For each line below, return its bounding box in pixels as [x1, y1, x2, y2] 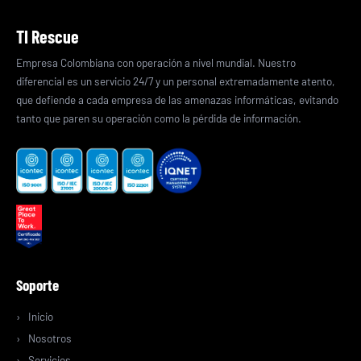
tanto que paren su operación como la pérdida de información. [16, 111, 301, 126]
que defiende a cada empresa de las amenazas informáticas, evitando [16, 93, 338, 107]
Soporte [16, 276, 59, 295]
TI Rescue [16, 26, 79, 48]
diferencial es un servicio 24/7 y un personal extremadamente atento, [16, 74, 335, 89]
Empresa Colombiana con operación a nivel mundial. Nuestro [16, 56, 296, 70]
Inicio [28, 309, 53, 324]
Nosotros [28, 331, 72, 346]
